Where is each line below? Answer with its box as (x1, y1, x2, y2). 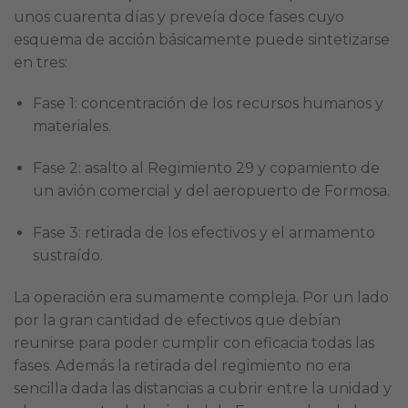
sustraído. (32, 246, 103, 264)
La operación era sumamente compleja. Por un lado (14, 288, 389, 306)
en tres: (14, 53, 67, 71)
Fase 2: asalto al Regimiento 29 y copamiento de (32, 159, 380, 178)
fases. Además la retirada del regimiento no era (14, 356, 351, 374)
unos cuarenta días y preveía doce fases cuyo (14, 7, 344, 25)
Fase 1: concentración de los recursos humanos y (32, 95, 383, 113)
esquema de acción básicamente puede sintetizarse (14, 30, 390, 48)
